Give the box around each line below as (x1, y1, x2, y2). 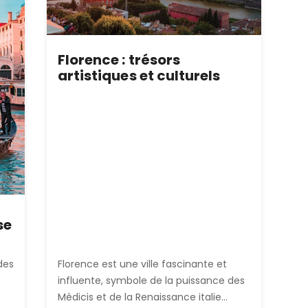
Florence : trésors (58, 50, 180, 70)
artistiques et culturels (58, 66, 221, 86)
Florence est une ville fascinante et (58, 256, 227, 271)
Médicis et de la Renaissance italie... (58, 289, 228, 304)
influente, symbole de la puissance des (58, 273, 245, 287)
